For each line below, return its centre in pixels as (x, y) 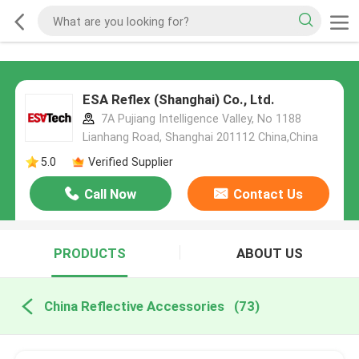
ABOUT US (269, 254)
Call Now (111, 194)
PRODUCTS (89, 254)
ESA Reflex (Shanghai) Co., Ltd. (178, 100)
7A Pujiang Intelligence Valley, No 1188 (199, 119)
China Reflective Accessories (134, 306)
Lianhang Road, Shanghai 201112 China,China (200, 137)
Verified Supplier (130, 161)
